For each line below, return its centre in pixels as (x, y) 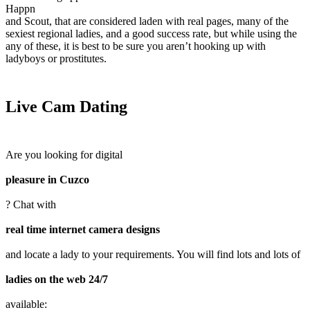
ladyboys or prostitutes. (56, 58)
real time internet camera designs (83, 229)
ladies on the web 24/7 (57, 279)
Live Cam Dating (66, 106)
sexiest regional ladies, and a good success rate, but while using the (151, 33)
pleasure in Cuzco (47, 179)
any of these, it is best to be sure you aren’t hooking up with (136, 46)
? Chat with (31, 204)
